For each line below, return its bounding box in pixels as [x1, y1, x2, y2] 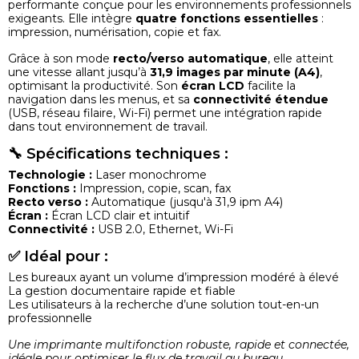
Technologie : [8, 167, 92, 182]
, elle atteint [268, 50, 333, 66]
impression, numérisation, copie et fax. [8, 24, 221, 39]
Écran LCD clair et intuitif [48, 208, 189, 223]
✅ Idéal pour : [8, 247, 108, 265]
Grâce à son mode [8, 50, 113, 66]
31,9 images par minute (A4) [150, 64, 320, 79]
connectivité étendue [193, 91, 329, 107]
